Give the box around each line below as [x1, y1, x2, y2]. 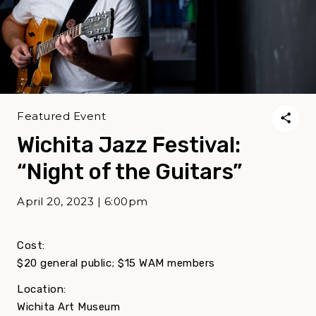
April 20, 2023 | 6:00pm [17, 195, 148, 209]
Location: [17, 283, 66, 296]
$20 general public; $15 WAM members [17, 257, 215, 270]
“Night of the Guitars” [17, 159, 243, 186]
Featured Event [17, 109, 106, 123]
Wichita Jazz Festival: [17, 132, 241, 159]
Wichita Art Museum [17, 300, 120, 314]
